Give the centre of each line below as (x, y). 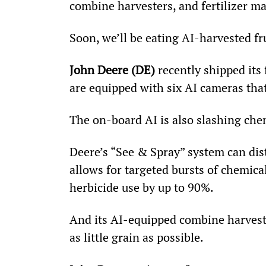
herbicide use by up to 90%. (141, 187)
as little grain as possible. (136, 237)
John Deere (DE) (112, 69)
